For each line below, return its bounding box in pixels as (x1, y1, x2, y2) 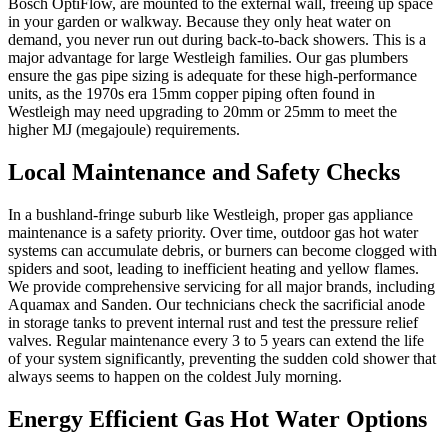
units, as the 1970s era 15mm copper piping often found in (8, 85, 375, 103)
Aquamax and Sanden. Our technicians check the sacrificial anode (8, 296, 425, 314)
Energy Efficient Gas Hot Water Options (8, 406, 427, 433)
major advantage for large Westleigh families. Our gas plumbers (8, 49, 408, 67)
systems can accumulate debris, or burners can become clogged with (8, 242, 437, 260)
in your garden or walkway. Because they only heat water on (8, 13, 391, 31)
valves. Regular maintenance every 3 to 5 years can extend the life (8, 332, 424, 350)
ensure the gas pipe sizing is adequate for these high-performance (8, 67, 417, 85)
